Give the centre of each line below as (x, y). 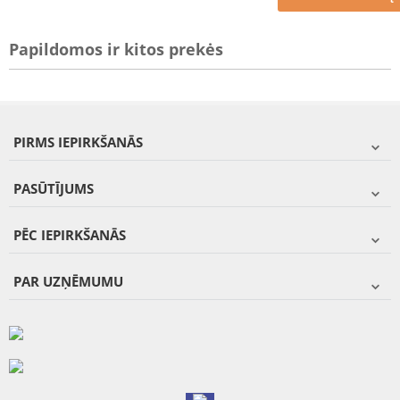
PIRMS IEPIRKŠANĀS (78, 142)
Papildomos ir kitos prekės (116, 49)
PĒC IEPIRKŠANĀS (70, 235)
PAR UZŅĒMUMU (68, 281)
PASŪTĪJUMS (54, 188)
